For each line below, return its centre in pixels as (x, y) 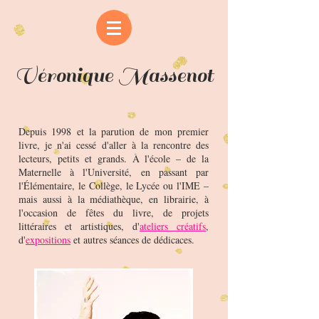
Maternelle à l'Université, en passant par (114, 172)
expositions (48, 240)
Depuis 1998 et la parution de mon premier (114, 131)
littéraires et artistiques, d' (79, 226)
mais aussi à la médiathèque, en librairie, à (114, 199)
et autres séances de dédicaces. (132, 240)
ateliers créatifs (173, 226)
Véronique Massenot (114, 75)
